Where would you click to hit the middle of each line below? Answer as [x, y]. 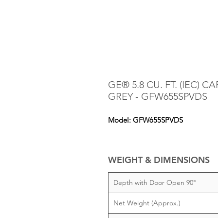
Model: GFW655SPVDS [145, 120]
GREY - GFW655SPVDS [158, 96]
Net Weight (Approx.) [147, 203]
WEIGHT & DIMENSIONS [159, 160]
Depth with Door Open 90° [155, 182]
